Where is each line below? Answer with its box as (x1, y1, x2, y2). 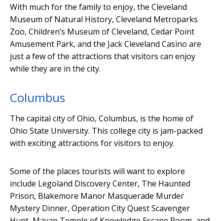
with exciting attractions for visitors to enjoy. (10, 137, 175, 148)
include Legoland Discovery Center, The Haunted (10, 178, 190, 189)
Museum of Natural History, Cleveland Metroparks (10, 13, 198, 25)
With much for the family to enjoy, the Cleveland (10, 1, 187, 12)
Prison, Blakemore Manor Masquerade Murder (10, 190, 184, 201)
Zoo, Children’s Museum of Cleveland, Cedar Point (10, 26, 194, 37)
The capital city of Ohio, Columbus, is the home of (10, 112, 193, 124)
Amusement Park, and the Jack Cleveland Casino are (10, 38, 201, 49)
